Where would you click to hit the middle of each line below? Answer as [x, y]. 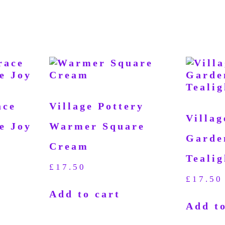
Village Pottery [96, 106]
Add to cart [85, 194]
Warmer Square [97, 126]
